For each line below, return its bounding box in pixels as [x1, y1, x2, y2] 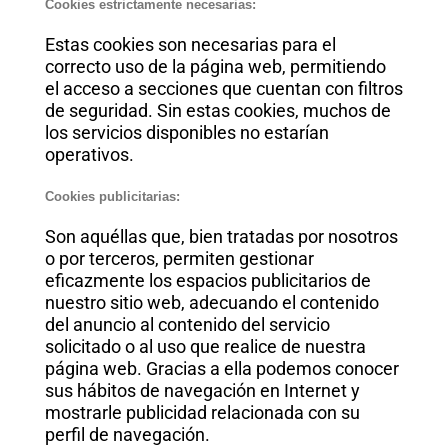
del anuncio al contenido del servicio [44, 314, 330, 335]
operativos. [44, 144, 134, 165]
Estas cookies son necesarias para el [44, 34, 336, 55]
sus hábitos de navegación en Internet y [44, 380, 360, 401]
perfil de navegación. [44, 424, 210, 445]
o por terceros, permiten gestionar [44, 248, 314, 269]
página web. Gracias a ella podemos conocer [44, 358, 399, 379]
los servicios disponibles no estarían [44, 122, 329, 143]
